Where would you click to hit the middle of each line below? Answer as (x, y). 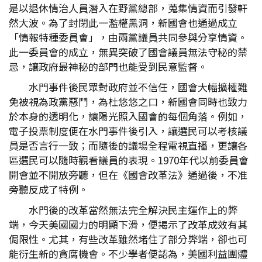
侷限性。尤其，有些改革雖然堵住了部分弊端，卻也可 (128, 239)
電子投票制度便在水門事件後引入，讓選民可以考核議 (128, 131)
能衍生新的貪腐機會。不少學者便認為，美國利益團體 (128, 254)
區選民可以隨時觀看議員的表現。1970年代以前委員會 (129, 160)
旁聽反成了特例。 (49, 189)
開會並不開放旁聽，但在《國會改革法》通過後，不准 (128, 175)
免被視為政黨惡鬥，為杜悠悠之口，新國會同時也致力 (128, 101)
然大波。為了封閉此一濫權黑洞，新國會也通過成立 (123, 23)
